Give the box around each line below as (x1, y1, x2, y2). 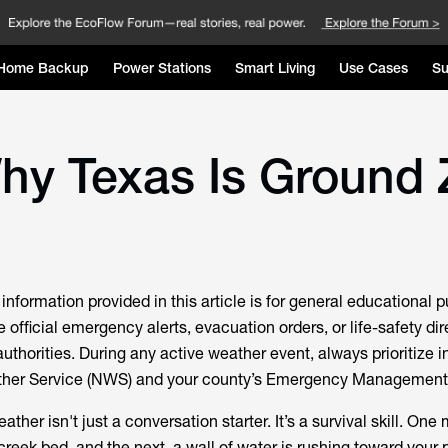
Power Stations (112, 59, 211, 76)
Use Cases (338, 59, 408, 76)
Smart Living (234, 59, 315, 76)
